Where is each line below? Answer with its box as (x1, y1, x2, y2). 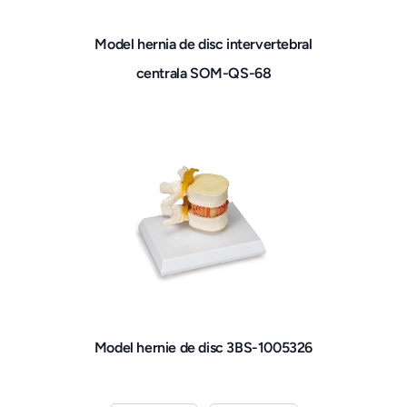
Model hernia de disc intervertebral (94, 35, 313, 54)
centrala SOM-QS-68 (135, 65, 272, 83)
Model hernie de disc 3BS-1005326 (94, 339, 313, 357)
